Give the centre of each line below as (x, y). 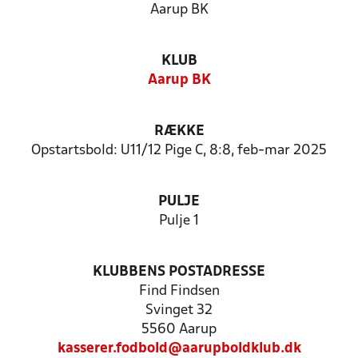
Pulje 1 (179, 221)
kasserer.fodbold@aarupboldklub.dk (179, 349)
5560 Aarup (179, 330)
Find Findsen (179, 291)
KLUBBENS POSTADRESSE (179, 272)
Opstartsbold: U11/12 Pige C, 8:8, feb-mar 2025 (179, 151)
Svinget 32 (179, 310)
